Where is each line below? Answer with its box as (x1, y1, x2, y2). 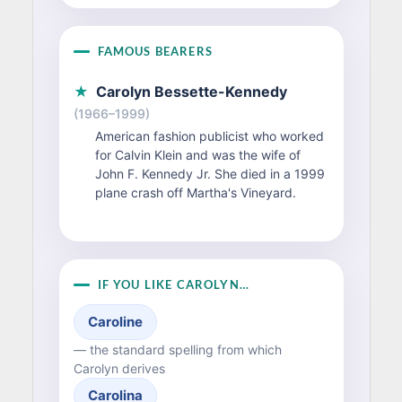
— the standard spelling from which (73, 342, 282, 358)
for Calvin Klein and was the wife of (94, 147, 301, 162)
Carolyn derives (73, 361, 165, 377)
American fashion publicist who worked (94, 128, 324, 144)
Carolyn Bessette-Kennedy (95, 83, 287, 100)
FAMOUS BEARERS (97, 44, 213, 58)
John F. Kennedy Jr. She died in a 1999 (94, 166, 325, 181)
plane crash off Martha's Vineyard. (94, 185, 296, 200)
